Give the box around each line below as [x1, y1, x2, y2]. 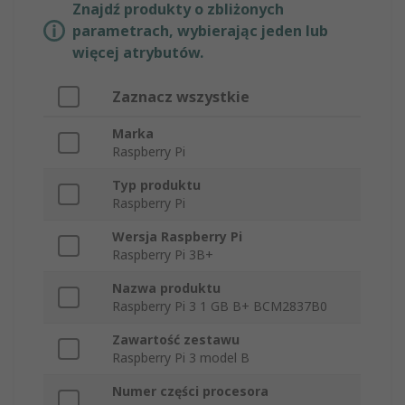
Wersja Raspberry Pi [112, 228, 242, 246]
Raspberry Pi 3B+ [112, 246, 213, 264]
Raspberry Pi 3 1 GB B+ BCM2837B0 [112, 297, 327, 316]
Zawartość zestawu [112, 331, 240, 349]
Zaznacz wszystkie [112, 87, 250, 108]
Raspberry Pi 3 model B [112, 349, 250, 367]
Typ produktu [112, 176, 201, 194]
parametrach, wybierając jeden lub [72, 21, 328, 42]
